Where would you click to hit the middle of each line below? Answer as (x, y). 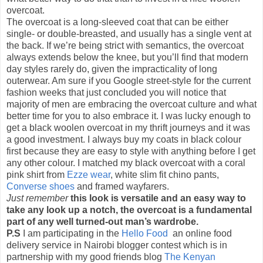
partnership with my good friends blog (85, 257)
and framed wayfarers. (123, 186)
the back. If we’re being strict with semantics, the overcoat (125, 45)
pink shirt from (37, 174)
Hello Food (145, 233)
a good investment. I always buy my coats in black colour (124, 139)
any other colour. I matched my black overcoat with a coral (126, 163)
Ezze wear (89, 174)
